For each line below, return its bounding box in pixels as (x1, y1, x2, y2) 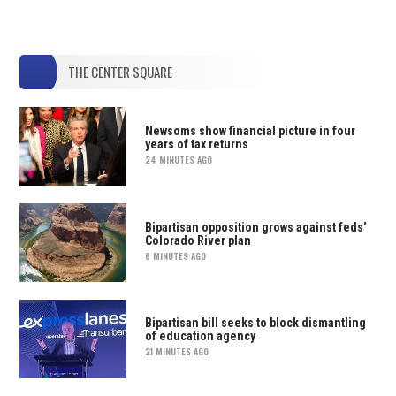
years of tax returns (144, 136, 248, 151)
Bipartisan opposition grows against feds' (144, 219, 366, 234)
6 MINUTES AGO (144, 248, 206, 263)
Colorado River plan (144, 232, 251, 247)
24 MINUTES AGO (144, 152, 212, 166)
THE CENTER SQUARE (68, 62, 173, 82)
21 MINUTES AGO (144, 345, 209, 359)
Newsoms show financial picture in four (144, 123, 355, 138)
